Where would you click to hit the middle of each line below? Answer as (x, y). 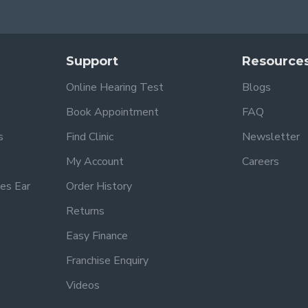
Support (92, 61)
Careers (261, 162)
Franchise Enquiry (107, 261)
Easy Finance (97, 236)
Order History (99, 186)
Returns (85, 211)
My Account (95, 162)
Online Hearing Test (115, 87)
